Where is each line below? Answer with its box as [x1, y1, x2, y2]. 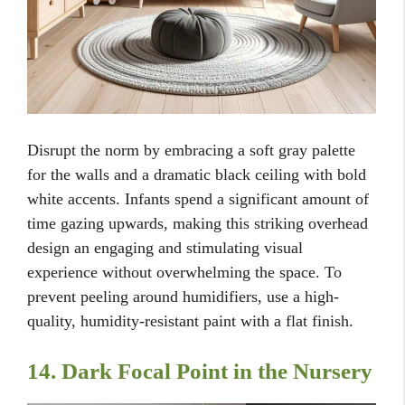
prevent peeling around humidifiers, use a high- [27, 287, 339, 306]
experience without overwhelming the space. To [27, 262, 342, 281]
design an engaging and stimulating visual [27, 238, 303, 257]
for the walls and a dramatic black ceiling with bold [27, 165, 366, 184]
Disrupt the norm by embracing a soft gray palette [27, 140, 355, 159]
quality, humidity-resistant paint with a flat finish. [27, 311, 353, 330]
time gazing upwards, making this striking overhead [27, 213, 368, 232]
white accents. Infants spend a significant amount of [27, 189, 369, 208]
